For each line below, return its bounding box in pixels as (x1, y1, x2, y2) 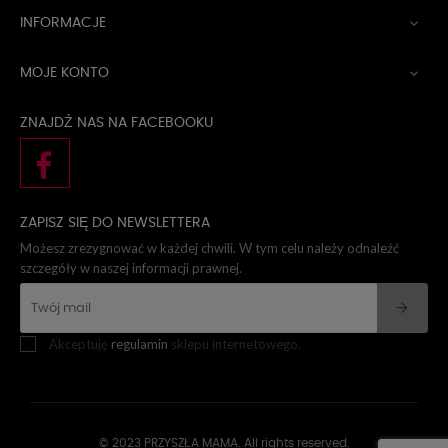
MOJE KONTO (20, 66, 109, 80)
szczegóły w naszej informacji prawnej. (20, 260, 242, 276)
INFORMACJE (20, 16, 106, 30)
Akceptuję (49, 336, 111, 352)
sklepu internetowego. (168, 336, 301, 352)
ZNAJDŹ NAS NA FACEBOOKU (20, 116, 213, 130)
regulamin (111, 336, 168, 352)
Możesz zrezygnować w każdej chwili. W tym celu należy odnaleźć (20, 240, 399, 256)
